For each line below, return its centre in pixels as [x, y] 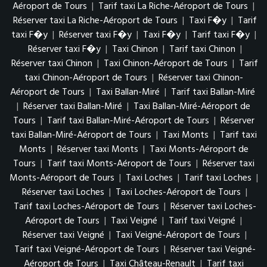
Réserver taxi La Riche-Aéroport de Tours [95, 21]
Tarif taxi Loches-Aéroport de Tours [86, 207]
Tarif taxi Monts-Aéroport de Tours [119, 164]
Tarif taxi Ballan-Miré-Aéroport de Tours [128, 121]
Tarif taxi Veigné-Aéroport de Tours [86, 249]
